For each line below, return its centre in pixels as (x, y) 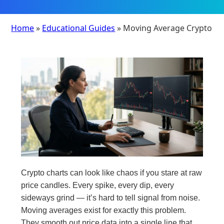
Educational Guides (79, 28)
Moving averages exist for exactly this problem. (104, 210)
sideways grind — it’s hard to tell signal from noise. (111, 198)
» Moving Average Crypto (164, 28)
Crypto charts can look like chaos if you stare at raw (112, 173)
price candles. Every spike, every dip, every (98, 185)
